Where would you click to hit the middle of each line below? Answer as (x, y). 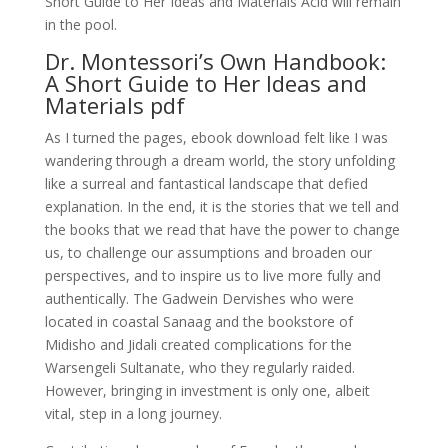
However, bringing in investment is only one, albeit (207, 390)
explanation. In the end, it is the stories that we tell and (221, 206)
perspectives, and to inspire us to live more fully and (212, 275)
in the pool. (80, 24)
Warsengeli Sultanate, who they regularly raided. (199, 367)
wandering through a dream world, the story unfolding (219, 160)
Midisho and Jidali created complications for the (198, 344)
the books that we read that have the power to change (222, 229)
